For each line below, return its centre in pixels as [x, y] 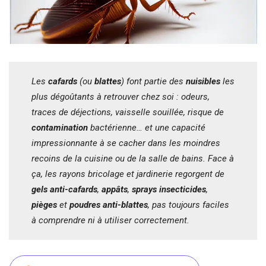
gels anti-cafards [64, 189]
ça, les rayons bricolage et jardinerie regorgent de [128, 174]
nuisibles [203, 81]
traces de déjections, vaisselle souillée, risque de [128, 112]
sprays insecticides [169, 189]
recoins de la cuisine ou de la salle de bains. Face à [133, 159]
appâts [115, 189]
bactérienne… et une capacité [147, 128]
